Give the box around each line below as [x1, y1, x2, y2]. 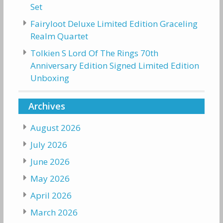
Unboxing [30, 72, 69, 84]
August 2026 [30, 122, 81, 134]
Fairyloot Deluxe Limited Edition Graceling [30, 18, 198, 30]
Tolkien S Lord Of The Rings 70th [30, 47, 158, 59]
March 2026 [30, 207, 78, 219]
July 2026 [30, 139, 67, 151]
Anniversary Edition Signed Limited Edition [30, 60, 199, 72]
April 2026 [30, 190, 72, 202]
